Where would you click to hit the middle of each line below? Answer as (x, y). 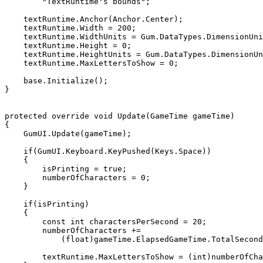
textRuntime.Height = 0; (14, 45)
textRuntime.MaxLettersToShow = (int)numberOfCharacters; (23, 257)
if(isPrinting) (14, 204)
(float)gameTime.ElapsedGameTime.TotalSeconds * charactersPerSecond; (33, 239)
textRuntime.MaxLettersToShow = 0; (14, 63)
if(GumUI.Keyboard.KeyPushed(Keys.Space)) (14, 151)
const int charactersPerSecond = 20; (23, 222)
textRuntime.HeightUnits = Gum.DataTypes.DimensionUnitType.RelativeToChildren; (14, 54)
